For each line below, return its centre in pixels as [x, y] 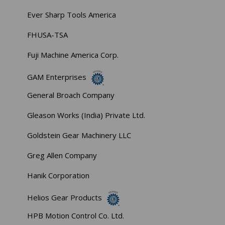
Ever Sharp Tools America [72, 15]
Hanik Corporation [59, 176]
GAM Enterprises [57, 77]
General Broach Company [71, 95]
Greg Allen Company [62, 155]
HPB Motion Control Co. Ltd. [76, 216]
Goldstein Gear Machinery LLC [79, 135]
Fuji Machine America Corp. [73, 55]
